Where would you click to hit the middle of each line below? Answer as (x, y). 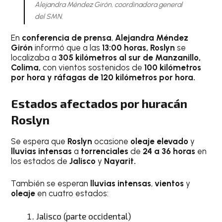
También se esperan (51, 184)
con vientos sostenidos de (94, 68)
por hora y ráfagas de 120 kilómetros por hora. (103, 78)
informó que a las (69, 48)
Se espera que (39, 141)
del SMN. (49, 17)
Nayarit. (120, 161)
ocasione (111, 141)
